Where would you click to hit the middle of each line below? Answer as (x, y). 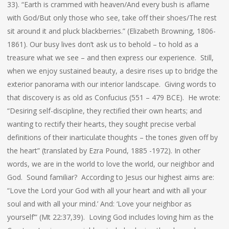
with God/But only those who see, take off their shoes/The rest (112, 18)
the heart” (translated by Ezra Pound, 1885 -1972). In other (104, 151)
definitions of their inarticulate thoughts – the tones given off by (112, 137)
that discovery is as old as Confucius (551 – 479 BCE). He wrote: (113, 97)
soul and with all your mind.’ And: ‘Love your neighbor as (99, 204)
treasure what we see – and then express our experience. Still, (110, 58)
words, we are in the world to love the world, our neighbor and (110, 164)
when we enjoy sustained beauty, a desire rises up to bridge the (112, 71)
